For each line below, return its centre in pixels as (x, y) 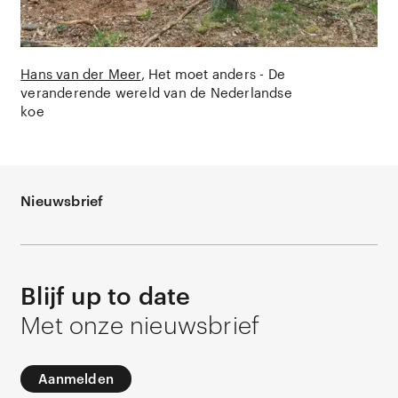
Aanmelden (76, 379)
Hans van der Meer (81, 74)
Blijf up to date (106, 296)
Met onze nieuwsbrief (140, 324)
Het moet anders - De (217, 74)
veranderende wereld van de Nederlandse (156, 93)
